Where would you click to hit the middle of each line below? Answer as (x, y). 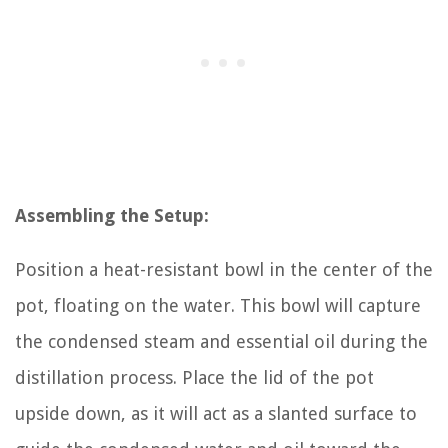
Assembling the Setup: (112, 215)
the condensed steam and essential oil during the (221, 341)
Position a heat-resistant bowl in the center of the (224, 269)
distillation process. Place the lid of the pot (194, 377)
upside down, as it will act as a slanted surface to (216, 413)
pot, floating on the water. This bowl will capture (218, 305)
